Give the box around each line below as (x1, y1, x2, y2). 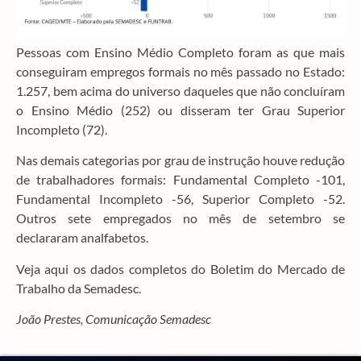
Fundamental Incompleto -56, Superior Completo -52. (16, 191, 345, 207)
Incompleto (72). (16, 121, 107, 137)
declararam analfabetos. (16, 230, 148, 246)
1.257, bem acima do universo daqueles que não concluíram (16, 82, 345, 98)
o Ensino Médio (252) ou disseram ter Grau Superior (16, 102, 345, 118)
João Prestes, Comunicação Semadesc (16, 311, 211, 327)
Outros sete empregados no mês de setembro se (16, 210, 345, 226)
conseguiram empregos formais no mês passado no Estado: (16, 63, 345, 79)
